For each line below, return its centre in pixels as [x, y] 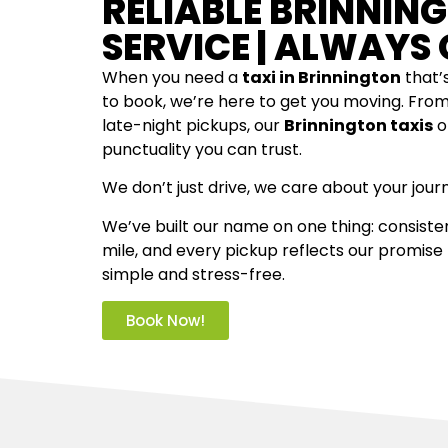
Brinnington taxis [358, 125]
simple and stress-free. [193, 274]
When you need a [172, 77]
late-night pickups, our [193, 125]
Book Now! [165, 321]
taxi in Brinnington [321, 77]
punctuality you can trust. [202, 149]
